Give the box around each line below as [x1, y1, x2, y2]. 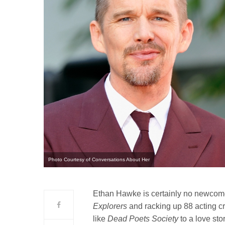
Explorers [93, 201, 130, 210]
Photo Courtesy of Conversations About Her [48, 156, 150, 162]
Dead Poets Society [107, 214, 181, 223]
